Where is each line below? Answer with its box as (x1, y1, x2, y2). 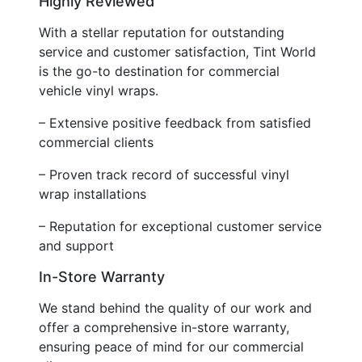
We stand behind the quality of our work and (39, 299, 312, 316)
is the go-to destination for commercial (39, 62, 280, 79)
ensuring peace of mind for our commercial (39, 338, 304, 355)
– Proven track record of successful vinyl (39, 166, 289, 183)
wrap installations (39, 185, 146, 202)
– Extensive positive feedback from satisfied (39, 114, 311, 131)
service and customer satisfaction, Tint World (39, 43, 316, 60)
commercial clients (39, 133, 154, 150)
